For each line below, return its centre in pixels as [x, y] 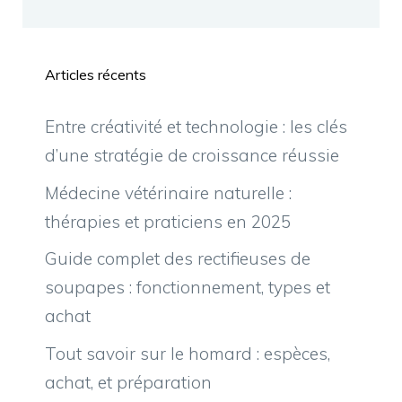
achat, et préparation [128, 382]
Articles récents [96, 75]
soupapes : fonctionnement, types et [188, 288]
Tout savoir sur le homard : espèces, [188, 353]
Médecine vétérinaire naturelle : [168, 192]
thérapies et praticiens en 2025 [168, 221]
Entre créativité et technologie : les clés [196, 127]
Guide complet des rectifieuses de [178, 259]
